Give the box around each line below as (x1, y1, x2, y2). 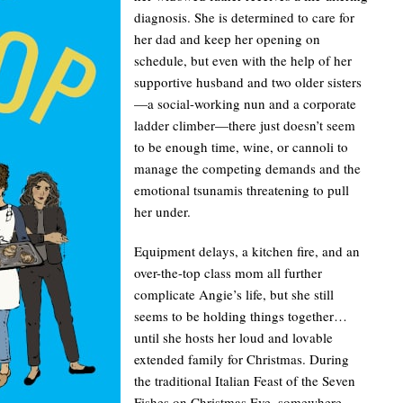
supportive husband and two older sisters (134, 73, 362, 92)
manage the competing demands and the (134, 159, 361, 178)
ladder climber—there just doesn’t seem (134, 116, 355, 135)
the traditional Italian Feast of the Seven (134, 372, 355, 390)
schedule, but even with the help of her (134, 51, 352, 70)
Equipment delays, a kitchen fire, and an (134, 242, 360, 261)
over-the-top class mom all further (134, 264, 322, 282)
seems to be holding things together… (134, 307, 347, 326)
